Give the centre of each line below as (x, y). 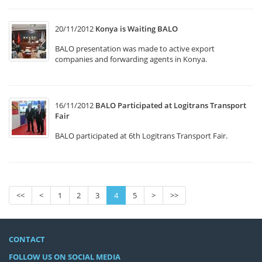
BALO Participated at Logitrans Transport (171, 105)
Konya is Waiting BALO (137, 29)
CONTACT (27, 239)
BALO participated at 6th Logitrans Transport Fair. (142, 136)
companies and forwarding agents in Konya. (132, 59)
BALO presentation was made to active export (135, 49)
